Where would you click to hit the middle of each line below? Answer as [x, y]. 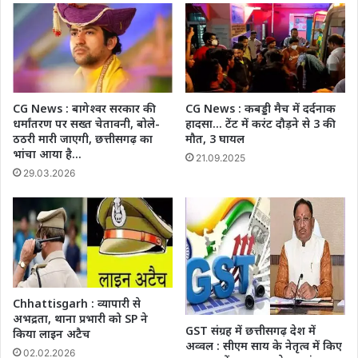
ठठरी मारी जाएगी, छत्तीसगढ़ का [83, 139]
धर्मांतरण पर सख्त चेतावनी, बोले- [86, 124]
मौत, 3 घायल [215, 139]
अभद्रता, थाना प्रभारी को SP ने [80, 319]
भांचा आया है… [49, 154]
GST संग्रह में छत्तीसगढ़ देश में [251, 331]
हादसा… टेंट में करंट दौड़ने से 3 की [259, 124]
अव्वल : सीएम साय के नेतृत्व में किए [264, 346]
